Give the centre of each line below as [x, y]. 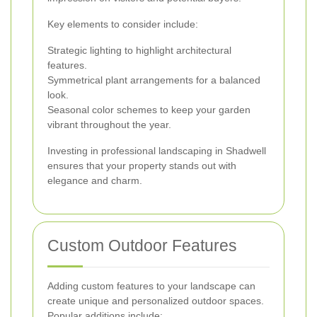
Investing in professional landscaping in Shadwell [157, 151]
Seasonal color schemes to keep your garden [149, 110]
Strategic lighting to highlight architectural [139, 51]
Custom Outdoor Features [142, 246]
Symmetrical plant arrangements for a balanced [154, 80]
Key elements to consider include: [123, 24]
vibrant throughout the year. [109, 125]
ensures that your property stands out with [142, 166]
